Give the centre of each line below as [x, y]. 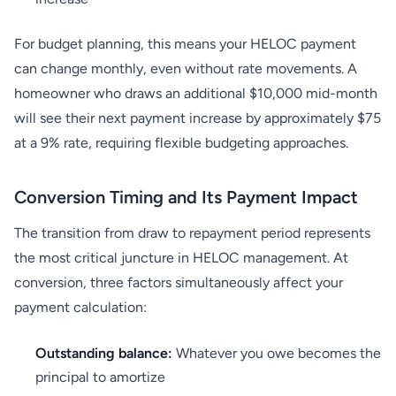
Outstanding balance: [104, 353]
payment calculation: [80, 307]
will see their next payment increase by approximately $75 [198, 118]
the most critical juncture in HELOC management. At [181, 258]
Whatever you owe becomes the [277, 353]
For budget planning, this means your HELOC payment [185, 44]
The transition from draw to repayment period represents [192, 233]
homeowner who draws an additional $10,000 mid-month [196, 93]
